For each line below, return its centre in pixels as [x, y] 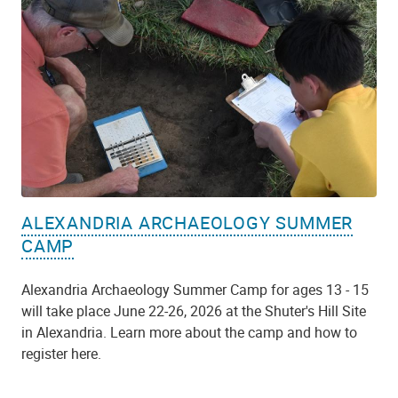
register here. [61, 353]
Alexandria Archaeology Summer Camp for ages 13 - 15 [195, 289]
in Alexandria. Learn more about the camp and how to [189, 332]
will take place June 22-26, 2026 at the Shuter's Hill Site [194, 310]
